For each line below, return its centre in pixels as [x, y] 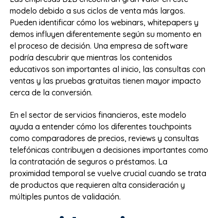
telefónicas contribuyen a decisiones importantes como [109, 150]
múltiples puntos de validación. [65, 197]
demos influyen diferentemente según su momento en [106, 34]
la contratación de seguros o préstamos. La [89, 162]
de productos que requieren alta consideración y [97, 185]
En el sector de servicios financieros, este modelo [98, 115]
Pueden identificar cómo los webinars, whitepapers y [104, 22]
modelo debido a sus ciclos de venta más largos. [97, 10]
